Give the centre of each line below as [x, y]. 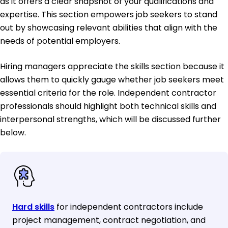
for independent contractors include [129, 207]
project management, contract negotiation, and [109, 220]
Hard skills [33, 207]
